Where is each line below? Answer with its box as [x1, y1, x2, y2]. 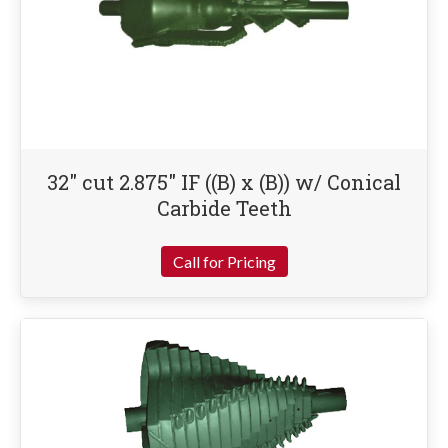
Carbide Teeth [156, 195, 292, 222]
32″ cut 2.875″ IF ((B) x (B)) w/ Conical [47, 169, 401, 196]
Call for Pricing [172, 252, 276, 272]
